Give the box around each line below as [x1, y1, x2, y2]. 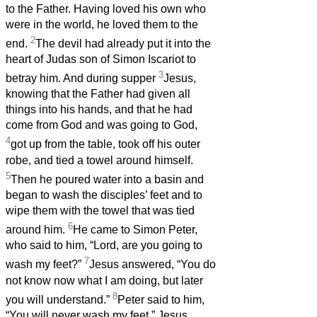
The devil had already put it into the [35, 38, 211, 50]
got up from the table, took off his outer [11, 138, 200, 151]
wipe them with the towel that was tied [6, 204, 195, 217]
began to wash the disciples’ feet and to [6, 189, 202, 202]
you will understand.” [6, 294, 113, 306]
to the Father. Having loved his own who [6, 2, 206, 15]
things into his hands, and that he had [6, 103, 192, 116]
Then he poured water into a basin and [11, 173, 204, 186]
